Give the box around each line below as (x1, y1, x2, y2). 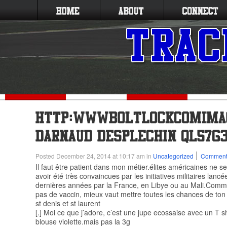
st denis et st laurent (35, 198, 100, 208)
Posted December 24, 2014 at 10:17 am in (35, 152, 153, 160)
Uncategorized (153, 152, 194, 160)
